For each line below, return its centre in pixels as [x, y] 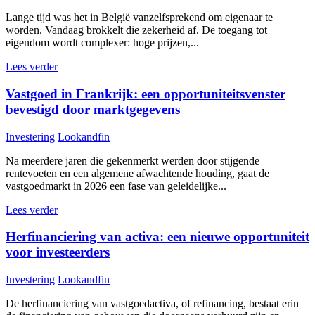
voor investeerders [58, 252]
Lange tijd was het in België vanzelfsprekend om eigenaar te [139, 18]
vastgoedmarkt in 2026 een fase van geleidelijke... [116, 186]
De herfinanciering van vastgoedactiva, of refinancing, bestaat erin [152, 304]
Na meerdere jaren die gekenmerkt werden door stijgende [133, 160]
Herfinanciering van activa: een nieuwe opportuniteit [157, 237]
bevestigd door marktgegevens [93, 109]
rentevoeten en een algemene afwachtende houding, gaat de [137, 173]
